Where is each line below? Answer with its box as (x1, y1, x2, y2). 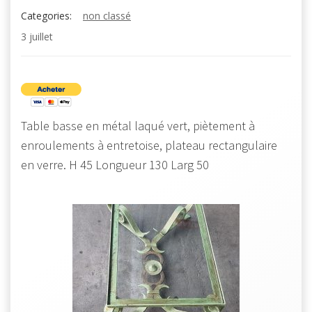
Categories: (21, 9, 72, 22)
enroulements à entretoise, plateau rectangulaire (21, 137, 277, 153)
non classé (83, 9, 131, 22)
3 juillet (21, 30, 53, 43)
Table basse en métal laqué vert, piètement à (21, 118, 255, 134)
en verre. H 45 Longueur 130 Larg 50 (21, 157, 209, 173)
